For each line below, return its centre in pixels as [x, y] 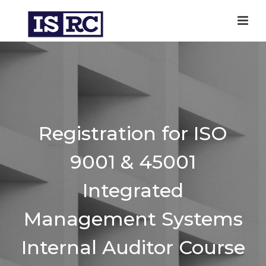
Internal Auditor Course [133, 247]
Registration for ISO [133, 133]
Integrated [133, 190]
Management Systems [133, 219]
